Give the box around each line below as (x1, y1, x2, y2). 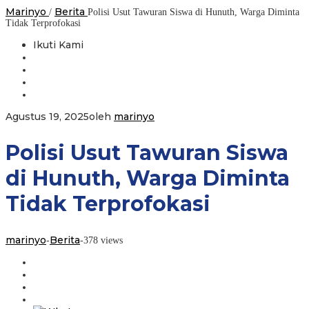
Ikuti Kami (33, 39, 83, 51)
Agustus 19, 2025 (6, 110, 89, 123)
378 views (83, 235, 123, 246)
